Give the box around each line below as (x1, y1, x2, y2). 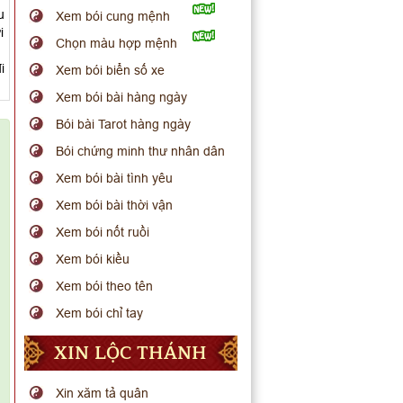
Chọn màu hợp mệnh (56, 36, 178, 50)
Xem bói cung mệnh (56, 9, 171, 23)
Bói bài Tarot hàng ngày (56, 117, 192, 131)
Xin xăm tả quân (56, 386, 149, 400)
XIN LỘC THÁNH (54, 338, 208, 368)
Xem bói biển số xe (56, 63, 166, 77)
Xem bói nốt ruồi (56, 225, 150, 239)
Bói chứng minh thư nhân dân (56, 144, 226, 158)
